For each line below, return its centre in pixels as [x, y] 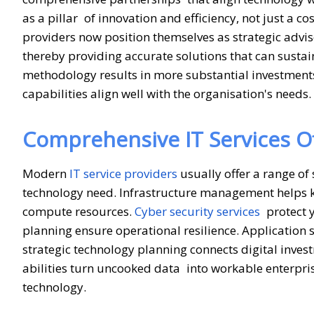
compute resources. [78, 211]
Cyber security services [197, 211]
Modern [46, 173]
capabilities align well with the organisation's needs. [167, 93]
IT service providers [123, 173]
